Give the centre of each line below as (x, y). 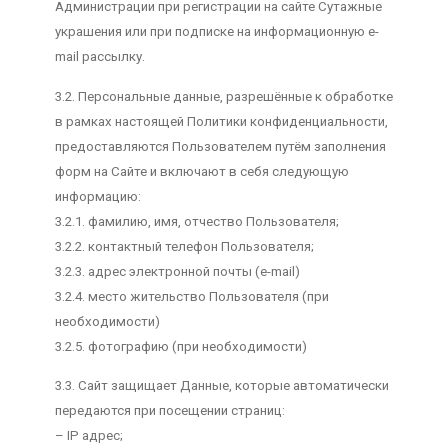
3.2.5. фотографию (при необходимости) (180, 346)
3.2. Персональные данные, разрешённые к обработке (223, 96)
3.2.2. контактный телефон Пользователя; (184, 246)
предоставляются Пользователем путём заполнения (220, 146)
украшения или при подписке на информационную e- (216, 32)
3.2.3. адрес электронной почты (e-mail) (177, 271)
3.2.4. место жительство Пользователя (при (191, 296)
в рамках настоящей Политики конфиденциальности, (221, 121)
